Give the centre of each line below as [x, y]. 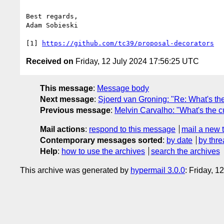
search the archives [185, 151]
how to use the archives [103, 151]
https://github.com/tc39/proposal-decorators [128, 43]
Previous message [75, 110]
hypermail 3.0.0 [158, 170]
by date [179, 140]
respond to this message [132, 129]
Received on [50, 61]
